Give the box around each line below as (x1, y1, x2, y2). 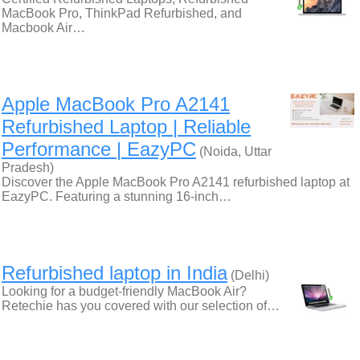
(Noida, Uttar (196, 145, 272, 158)
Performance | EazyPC (2, 138, 196, 160)
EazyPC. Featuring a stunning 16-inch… (2, 190, 231, 203)
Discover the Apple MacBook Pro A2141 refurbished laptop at (2, 175, 350, 189)
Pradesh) (2, 161, 54, 174)
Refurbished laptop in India (2, 262, 227, 284)
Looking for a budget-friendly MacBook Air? (2, 284, 247, 298)
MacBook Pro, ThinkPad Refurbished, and (2, 6, 242, 20)
